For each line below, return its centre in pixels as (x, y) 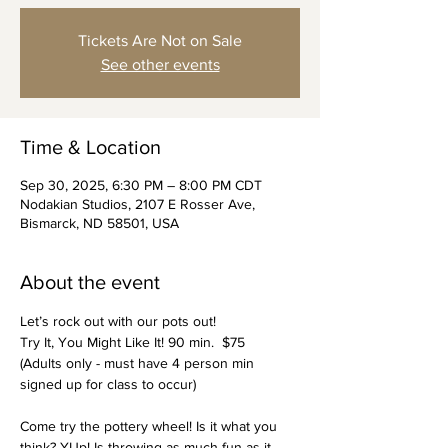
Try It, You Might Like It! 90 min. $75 (132, 342)
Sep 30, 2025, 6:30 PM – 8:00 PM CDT (141, 185)
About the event (90, 282)
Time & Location (90, 147)
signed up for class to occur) (108, 384)
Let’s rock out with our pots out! (118, 321)
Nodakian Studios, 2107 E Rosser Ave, (137, 204)
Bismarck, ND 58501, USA (99, 223)
